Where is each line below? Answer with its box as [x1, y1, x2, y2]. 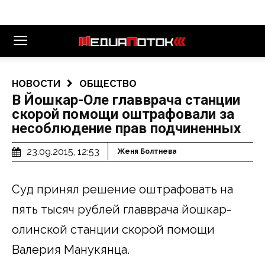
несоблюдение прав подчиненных [12, 120, 241, 137]
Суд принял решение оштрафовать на [12, 182, 233, 196]
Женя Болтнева [117, 147, 177, 156]
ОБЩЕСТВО [79, 78, 137, 89]
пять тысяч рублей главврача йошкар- [12, 202, 231, 216]
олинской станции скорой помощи [12, 222, 215, 237]
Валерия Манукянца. [12, 242, 130, 257]
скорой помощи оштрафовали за [12, 106, 234, 122]
